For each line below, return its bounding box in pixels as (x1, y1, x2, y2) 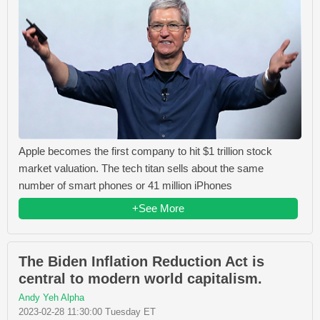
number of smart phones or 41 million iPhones (19, 179, 232, 192)
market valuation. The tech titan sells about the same (19, 162, 264, 175)
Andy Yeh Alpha (19, 292, 84, 304)
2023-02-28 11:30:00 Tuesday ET (19, 306, 156, 318)
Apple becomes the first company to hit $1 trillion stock (19, 145, 272, 158)
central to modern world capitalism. (19, 271, 262, 287)
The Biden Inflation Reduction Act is (19, 254, 264, 270)
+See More (132, 202, 184, 215)
